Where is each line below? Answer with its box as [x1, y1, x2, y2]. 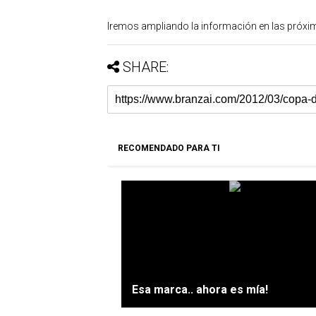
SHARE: [123, 58, 169, 75]
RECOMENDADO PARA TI [118, 142, 220, 153]
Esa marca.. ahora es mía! [132, 282, 268, 296]
